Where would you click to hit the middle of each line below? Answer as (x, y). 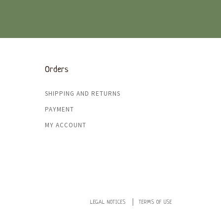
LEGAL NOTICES (108, 203)
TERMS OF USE (155, 203)
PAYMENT (59, 109)
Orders (57, 70)
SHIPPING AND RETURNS (83, 93)
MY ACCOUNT (66, 125)
